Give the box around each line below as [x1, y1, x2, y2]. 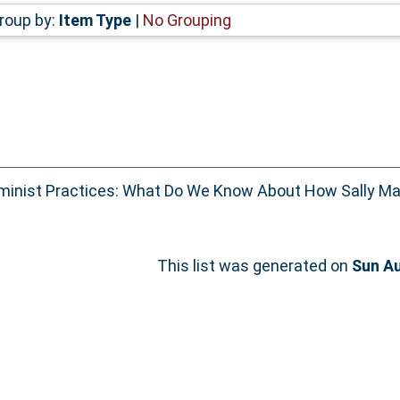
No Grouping [142, 10, 231, 29]
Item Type [58, 10, 131, 29]
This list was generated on [157, 256, 352, 276]
